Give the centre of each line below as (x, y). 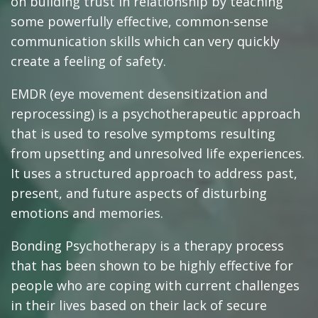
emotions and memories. (87, 213)
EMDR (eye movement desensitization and (139, 94)
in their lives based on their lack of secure (139, 306)
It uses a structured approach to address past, (154, 174)
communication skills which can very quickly (145, 42)
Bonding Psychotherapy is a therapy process (147, 246)
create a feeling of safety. (88, 61)
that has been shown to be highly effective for (152, 266)
